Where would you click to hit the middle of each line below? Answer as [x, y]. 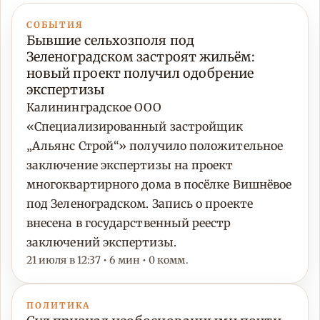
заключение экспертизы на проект [130, 165]
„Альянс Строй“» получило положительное [155, 146]
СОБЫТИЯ [55, 25]
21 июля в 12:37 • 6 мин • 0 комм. [107, 260]
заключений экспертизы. [101, 242]
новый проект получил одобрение [140, 74]
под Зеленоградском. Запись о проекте [140, 204]
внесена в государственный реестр [129, 223]
